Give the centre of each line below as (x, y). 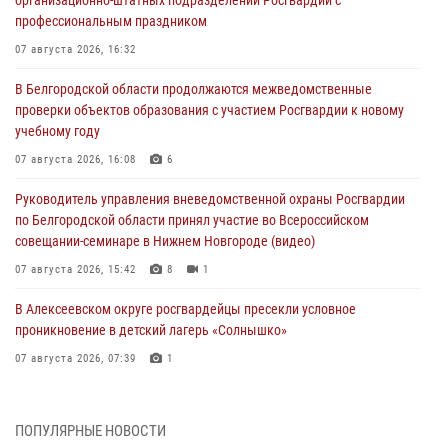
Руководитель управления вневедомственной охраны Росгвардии (210, 199)
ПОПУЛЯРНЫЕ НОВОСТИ (90, 431)
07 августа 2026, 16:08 (75, 160)
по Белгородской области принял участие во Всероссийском (192, 220)
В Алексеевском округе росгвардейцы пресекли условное (185, 309)
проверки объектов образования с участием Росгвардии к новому (209, 110)
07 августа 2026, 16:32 (75, 50)
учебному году (57, 131)
